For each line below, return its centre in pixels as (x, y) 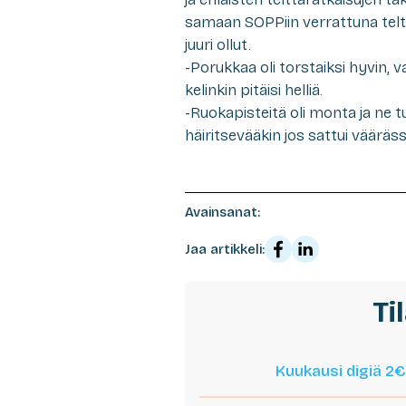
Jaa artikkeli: (225, 249)
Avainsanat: (222, 212)
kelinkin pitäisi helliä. (254, 90)
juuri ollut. (218, 44)
